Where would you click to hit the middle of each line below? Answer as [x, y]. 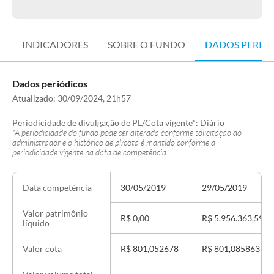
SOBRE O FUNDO [146, 44]
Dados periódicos [50, 83]
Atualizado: [35, 98]
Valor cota [42, 249]
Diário [212, 123]
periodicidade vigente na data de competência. [90, 152]
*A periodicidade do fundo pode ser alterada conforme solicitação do [127, 132]
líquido [36, 223]
